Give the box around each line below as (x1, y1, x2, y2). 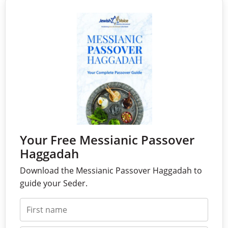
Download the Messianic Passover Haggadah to (20, 165, 202, 177)
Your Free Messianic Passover (20, 131, 194, 149)
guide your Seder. (20, 178, 88, 189)
